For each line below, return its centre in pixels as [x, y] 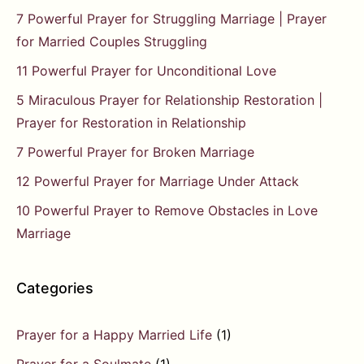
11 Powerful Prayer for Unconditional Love [146, 71]
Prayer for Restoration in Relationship [131, 123]
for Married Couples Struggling [112, 42]
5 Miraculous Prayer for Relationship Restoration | [169, 100]
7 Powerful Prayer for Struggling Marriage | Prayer [171, 19]
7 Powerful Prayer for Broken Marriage [135, 152]
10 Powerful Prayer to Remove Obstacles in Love [167, 211]
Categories [55, 288]
